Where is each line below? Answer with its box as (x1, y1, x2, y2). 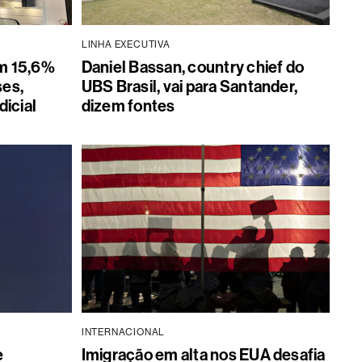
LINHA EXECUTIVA (81, 39, 170, 51)
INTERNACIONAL (81, 326, 166, 339)
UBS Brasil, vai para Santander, (81, 77, 298, 97)
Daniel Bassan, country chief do (81, 57, 305, 78)
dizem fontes (81, 96, 175, 116)
